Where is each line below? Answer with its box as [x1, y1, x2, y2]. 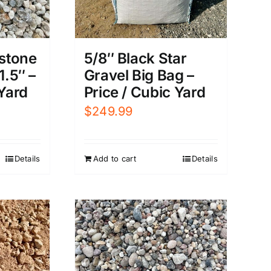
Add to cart [93, 153, 136, 163]
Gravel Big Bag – [83, 66, 194, 84]
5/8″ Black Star [83, 49, 187, 67]
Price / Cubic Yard [83, 83, 206, 101]
